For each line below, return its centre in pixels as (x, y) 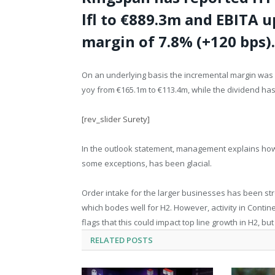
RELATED (107, 240)
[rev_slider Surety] (116, 119)
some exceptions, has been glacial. (147, 164)
